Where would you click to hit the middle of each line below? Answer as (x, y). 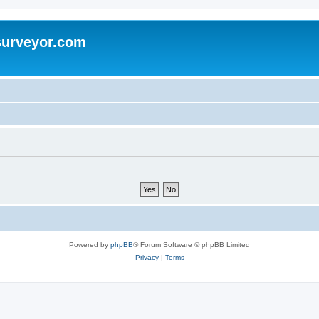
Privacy (147, 257)
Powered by (90, 244)
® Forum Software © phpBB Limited (192, 244)
